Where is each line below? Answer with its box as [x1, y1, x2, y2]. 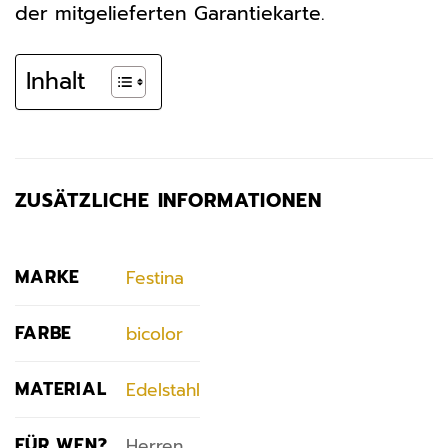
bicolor [125, 320, 183, 347]
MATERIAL [15, 376, 107, 403]
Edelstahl [125, 376, 200, 403]
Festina [125, 264, 184, 291]
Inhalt [26, 63, 86, 99]
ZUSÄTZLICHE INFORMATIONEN [15, 185, 322, 215]
